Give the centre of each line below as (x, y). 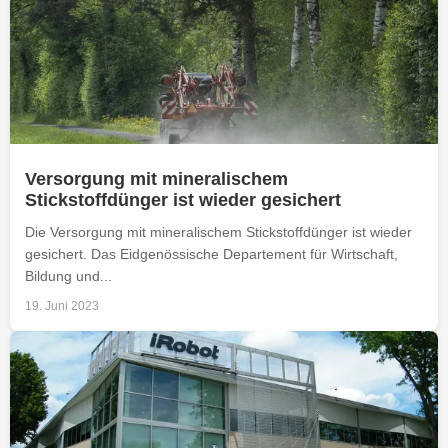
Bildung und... (68, 275)
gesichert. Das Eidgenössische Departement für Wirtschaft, (211, 253)
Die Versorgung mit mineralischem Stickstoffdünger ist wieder (218, 231)
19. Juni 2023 (62, 305)
